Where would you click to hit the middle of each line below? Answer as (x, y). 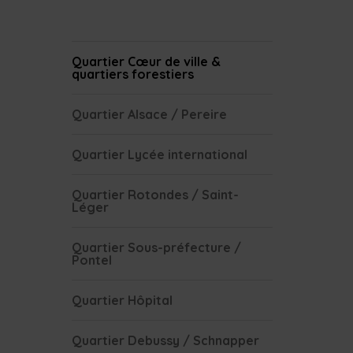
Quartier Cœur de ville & (146, 61)
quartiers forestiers (132, 74)
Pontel (91, 260)
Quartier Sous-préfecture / (156, 247)
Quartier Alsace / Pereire (149, 114)
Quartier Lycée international (159, 154)
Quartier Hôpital (122, 300)
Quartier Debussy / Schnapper (165, 340)
